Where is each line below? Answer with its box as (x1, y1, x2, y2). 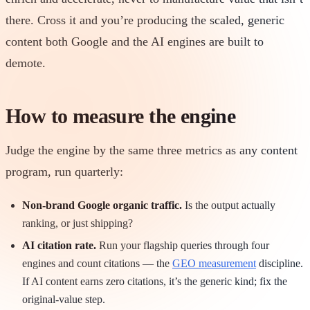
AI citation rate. (22, 239, 96, 251)
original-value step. (22, 293, 105, 305)
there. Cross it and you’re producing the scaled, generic (6, 12, 284, 27)
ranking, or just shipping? (22, 217, 133, 229)
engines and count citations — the (22, 257, 172, 269)
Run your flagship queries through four (96, 239, 269, 251)
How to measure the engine (6, 104, 236, 127)
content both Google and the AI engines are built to (6, 34, 264, 48)
